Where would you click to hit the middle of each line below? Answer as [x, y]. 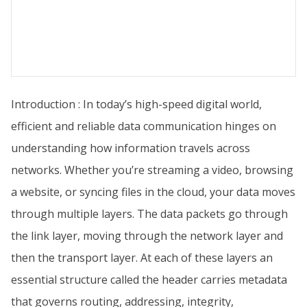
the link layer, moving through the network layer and [147, 236]
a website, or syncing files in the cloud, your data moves [153, 192]
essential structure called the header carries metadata [149, 280]
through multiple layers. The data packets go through [149, 214]
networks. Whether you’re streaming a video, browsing [152, 170]
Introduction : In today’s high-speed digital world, [136, 104]
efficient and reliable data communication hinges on [144, 126]
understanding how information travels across [131, 148]
